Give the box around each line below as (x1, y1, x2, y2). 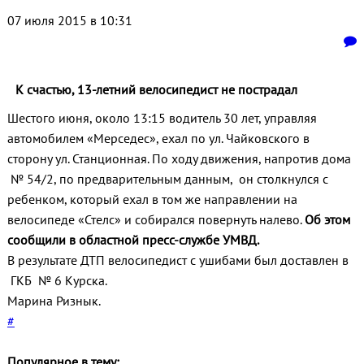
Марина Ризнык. (6, 292, 101, 310)
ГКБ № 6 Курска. (6, 272, 110, 289)
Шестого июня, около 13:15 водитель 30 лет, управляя (6, 110, 317, 127)
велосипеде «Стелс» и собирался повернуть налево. (6, 211, 305, 228)
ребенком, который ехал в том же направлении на (6, 191, 297, 208)
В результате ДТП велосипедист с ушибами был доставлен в (6, 252, 349, 269)
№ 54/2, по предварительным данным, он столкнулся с (6, 171, 328, 188)
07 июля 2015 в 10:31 (6, 12, 132, 29)
